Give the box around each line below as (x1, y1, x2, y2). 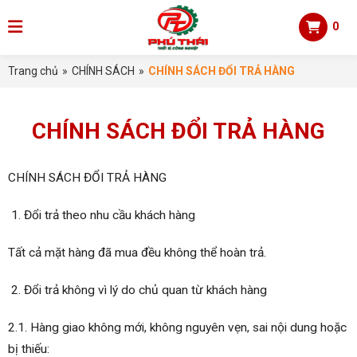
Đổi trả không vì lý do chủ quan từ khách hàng (24, 283, 268, 298)
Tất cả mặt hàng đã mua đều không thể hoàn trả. (8, 245, 266, 261)
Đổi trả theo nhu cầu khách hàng (24, 207, 196, 222)
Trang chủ (8, 64, 58, 77)
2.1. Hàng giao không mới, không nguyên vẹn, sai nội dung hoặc (8, 320, 347, 335)
